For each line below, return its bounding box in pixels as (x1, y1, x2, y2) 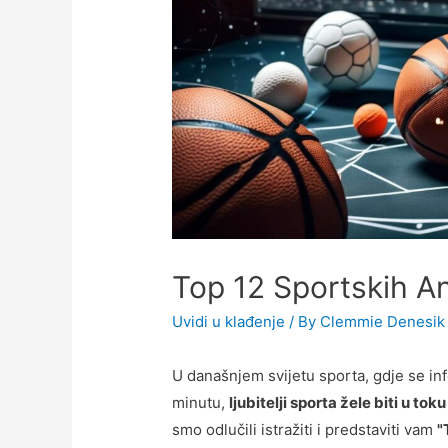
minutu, (172, 392, 230, 412)
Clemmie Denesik (320, 311, 446, 331)
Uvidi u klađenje (172, 311, 286, 331)
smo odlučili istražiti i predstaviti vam (172, 419, 438, 439)
